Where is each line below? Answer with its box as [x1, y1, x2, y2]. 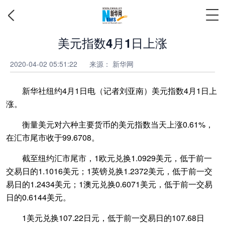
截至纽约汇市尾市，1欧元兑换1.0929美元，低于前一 [6, 152, 212, 164]
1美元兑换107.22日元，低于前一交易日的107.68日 [6, 212, 204, 223]
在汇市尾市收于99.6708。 [6, 132, 99, 143]
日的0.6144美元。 [6, 191, 71, 203]
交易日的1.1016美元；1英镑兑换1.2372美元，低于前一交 [6, 165, 212, 177]
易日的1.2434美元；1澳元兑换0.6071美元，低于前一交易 [6, 178, 212, 190]
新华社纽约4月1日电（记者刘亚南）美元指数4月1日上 [6, 85, 217, 96]
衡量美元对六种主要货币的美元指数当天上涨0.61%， [6, 119, 213, 130]
